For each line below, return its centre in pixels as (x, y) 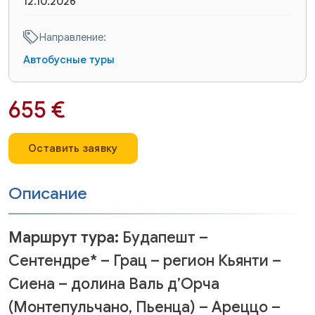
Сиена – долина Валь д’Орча (114, 284)
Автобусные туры (69, 60)
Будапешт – (163, 238)
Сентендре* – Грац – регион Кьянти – (145, 261)
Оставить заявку (73, 149)
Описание (48, 194)
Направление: (73, 37)
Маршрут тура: (64, 238)
